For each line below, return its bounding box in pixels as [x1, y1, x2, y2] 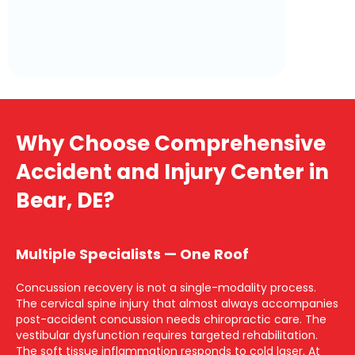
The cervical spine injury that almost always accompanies [16, 296, 338, 312]
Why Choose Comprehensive [16, 129, 326, 158]
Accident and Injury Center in [16, 158, 329, 187]
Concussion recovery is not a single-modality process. [16, 280, 316, 296]
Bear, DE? [16, 186, 114, 216]
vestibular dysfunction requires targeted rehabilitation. [16, 327, 318, 344]
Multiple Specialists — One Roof [16, 244, 249, 265]
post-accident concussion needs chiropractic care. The [16, 311, 326, 328]
